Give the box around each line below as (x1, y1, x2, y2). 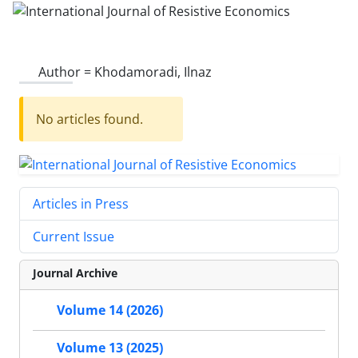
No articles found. (36, 109, 143, 128)
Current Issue (33, 228, 114, 246)
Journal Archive (33, 265, 117, 281)
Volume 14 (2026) (57, 301, 163, 320)
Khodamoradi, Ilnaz (94, 62, 212, 81)
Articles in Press (33, 195, 129, 213)
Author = (38, 62, 94, 81)
